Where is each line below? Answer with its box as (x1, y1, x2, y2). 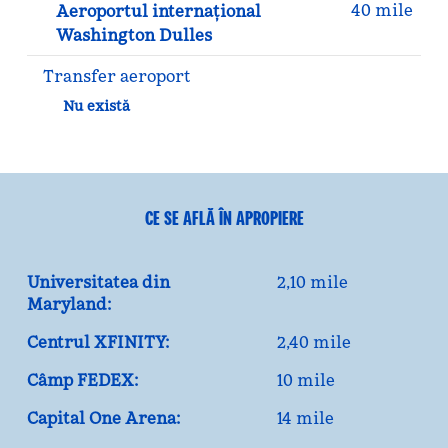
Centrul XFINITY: (26, 332, 169, 352)
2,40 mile (277, 332, 352, 352)
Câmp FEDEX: (26, 370, 138, 390)
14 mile (277, 408, 335, 428)
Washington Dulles (55, 25, 212, 45)
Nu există (62, 97, 130, 115)
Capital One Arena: (26, 408, 180, 428)
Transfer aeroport (42, 66, 191, 86)
